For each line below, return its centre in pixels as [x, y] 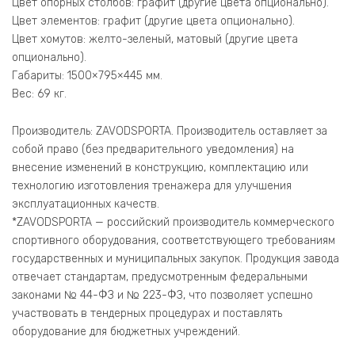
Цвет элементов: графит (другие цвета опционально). [153, 21]
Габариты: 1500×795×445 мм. [87, 75]
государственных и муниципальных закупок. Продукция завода [176, 258]
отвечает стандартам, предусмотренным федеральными [160, 277]
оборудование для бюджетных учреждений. [126, 331]
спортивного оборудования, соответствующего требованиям [174, 240]
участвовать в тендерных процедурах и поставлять [147, 313]
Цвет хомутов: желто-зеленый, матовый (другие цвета [155, 39]
